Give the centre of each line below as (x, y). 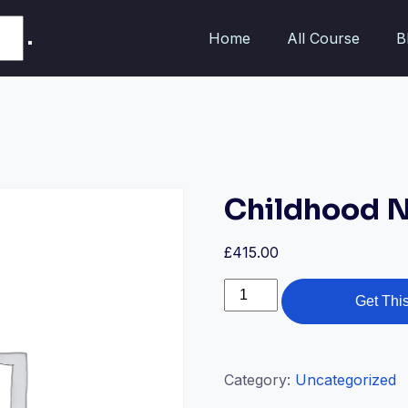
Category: (260, 380)
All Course (324, 38)
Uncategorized (346, 380)
